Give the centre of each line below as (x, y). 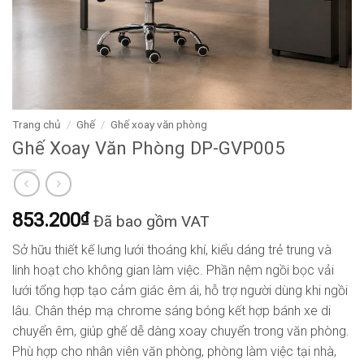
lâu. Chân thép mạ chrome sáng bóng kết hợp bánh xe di (171, 310)
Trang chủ (37, 124)
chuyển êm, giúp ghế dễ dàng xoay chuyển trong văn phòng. (181, 331)
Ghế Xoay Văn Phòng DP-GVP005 (149, 147)
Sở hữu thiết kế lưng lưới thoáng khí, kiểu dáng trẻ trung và (172, 249)
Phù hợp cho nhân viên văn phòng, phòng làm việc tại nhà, (174, 351)
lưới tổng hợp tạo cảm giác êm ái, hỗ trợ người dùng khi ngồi (180, 290)
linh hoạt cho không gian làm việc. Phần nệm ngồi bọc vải (173, 270)
